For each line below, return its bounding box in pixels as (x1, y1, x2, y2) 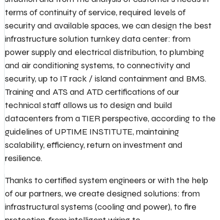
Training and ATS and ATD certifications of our (5, 86, 179, 98)
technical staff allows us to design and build (5, 100, 172, 111)
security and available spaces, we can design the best (5, 20, 212, 31)
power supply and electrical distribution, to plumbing (5, 47, 204, 58)
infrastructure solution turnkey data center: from (5, 33, 191, 45)
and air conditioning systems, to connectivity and (5, 60, 191, 71)
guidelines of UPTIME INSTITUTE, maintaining (5, 126, 179, 137)
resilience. (5, 153, 42, 164)
